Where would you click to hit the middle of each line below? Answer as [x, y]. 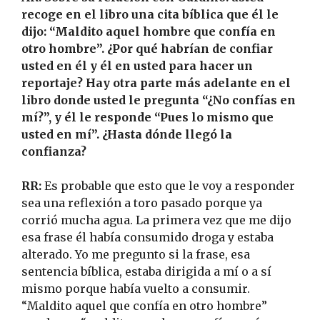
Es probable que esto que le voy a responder [168, 186]
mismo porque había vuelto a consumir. [136, 289]
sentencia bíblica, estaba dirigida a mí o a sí [146, 272]
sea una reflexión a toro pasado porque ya [142, 203]
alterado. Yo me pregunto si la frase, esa [136, 255]
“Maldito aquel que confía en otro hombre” [144, 306]
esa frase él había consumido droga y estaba [147, 237]
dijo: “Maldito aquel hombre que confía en [149, 32]
